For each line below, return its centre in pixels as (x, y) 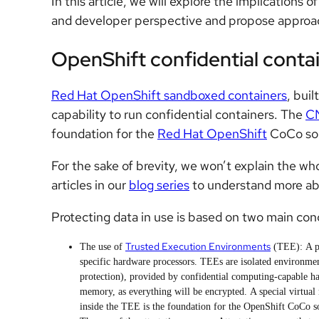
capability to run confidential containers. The (178, 115)
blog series (159, 185)
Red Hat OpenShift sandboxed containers (169, 95)
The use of (103, 247)
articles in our (90, 185)
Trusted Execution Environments (198, 247)
